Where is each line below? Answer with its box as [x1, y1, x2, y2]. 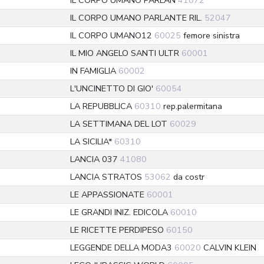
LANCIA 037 [70, 153, 120, 165]
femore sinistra [181, 29, 240, 41]
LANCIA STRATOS [70, 171, 144, 183]
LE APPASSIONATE [70, 189, 147, 200]
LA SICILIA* [70, 136, 114, 147]
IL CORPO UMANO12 [70, 29, 154, 41]
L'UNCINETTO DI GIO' [70, 82, 156, 94]
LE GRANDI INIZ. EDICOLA [70, 206, 170, 218]
